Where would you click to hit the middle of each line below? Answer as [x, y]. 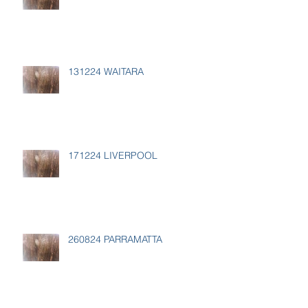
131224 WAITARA [106, 72]
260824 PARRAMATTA [115, 240]
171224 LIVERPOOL [113, 156]
